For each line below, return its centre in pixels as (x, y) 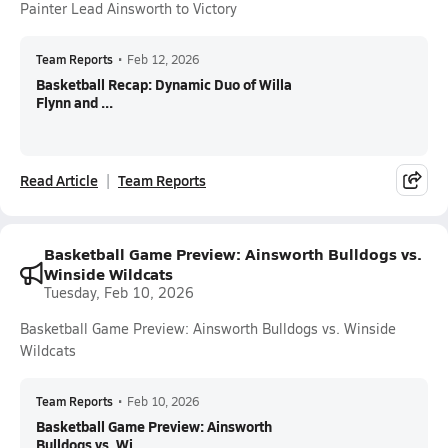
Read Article (59, 180)
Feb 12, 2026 (163, 59)
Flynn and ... (74, 102)
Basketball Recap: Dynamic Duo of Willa (164, 84)
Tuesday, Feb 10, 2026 (119, 292)
